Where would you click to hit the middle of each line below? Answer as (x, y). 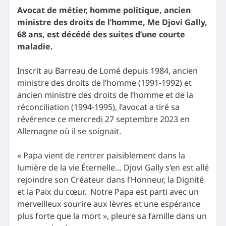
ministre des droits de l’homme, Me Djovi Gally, (112, 22)
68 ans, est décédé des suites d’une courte (101, 34)
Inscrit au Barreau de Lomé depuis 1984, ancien (107, 70)
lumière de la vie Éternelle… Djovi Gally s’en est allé (113, 167)
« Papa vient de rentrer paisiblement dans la (101, 155)
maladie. (35, 46)
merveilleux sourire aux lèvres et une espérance (109, 204)
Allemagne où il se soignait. (69, 131)
